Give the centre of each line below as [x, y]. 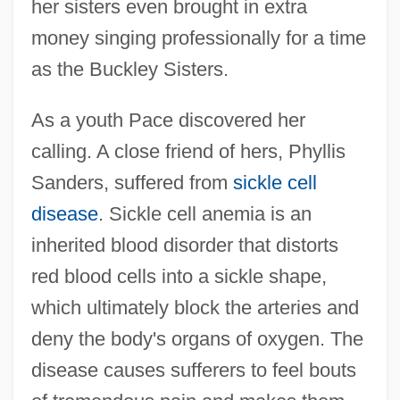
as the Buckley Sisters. [129, 69]
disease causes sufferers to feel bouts [193, 370]
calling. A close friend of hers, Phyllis [188, 151]
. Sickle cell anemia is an [204, 213]
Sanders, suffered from [132, 182]
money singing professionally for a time [198, 37]
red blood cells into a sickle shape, [179, 276]
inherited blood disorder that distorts [184, 245]
